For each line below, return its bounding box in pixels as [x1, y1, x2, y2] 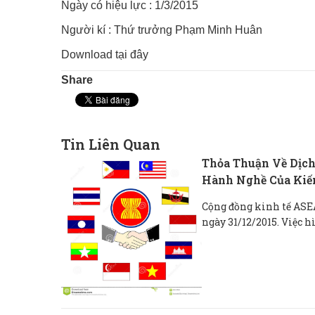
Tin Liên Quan [61, 134, 160, 153]
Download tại [61, 49, 127, 60]
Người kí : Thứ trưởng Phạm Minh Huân [61, 24, 262, 36]
